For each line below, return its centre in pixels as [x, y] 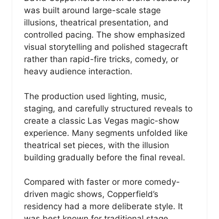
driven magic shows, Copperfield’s [91, 194]
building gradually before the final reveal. [105, 157]
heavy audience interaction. [78, 72]
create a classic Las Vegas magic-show [102, 120]
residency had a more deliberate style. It [103, 207]
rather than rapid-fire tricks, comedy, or [101, 59]
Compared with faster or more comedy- [102, 182]
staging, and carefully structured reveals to [108, 108]
